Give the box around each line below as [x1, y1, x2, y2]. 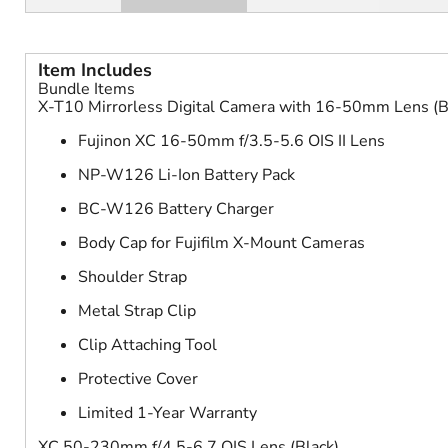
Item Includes [38, 58, 152, 83]
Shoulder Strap [78, 266, 187, 289]
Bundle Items [38, 78, 135, 101]
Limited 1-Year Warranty [78, 402, 257, 425]
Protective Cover [78, 368, 198, 391]
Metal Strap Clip [78, 300, 196, 323]
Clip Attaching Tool [78, 334, 217, 357]
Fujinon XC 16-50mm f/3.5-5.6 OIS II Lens [78, 130, 385, 153]
